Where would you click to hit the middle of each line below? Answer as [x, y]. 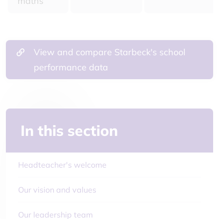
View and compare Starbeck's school [109, 52]
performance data [71, 67]
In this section [69, 131]
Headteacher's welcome [62, 165]
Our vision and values [57, 190]
